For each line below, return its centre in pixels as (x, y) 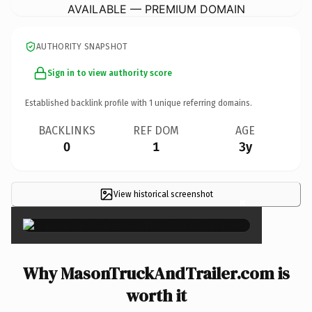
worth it (156, 295)
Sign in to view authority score (110, 73)
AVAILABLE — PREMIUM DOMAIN (156, 9)
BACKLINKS (67, 130)
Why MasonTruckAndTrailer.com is (156, 273)
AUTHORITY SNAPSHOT (82, 46)
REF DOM (156, 130)
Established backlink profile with (87, 103)
